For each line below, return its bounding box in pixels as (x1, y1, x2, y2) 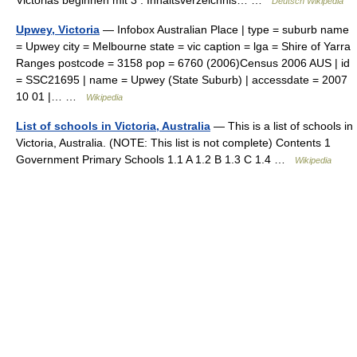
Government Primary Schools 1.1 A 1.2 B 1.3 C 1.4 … (16, 153, 295, 166)
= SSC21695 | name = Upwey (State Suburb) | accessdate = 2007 (16, 73, 347, 86)
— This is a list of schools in (210, 120, 353, 132)
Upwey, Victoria (16, 23, 100, 36)
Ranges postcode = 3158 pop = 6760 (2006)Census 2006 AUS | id (16, 57, 350, 69)
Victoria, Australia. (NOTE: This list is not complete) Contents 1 (16, 136, 331, 149)
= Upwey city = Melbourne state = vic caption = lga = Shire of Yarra (16, 40, 351, 53)
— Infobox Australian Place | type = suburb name (100, 23, 349, 36)
